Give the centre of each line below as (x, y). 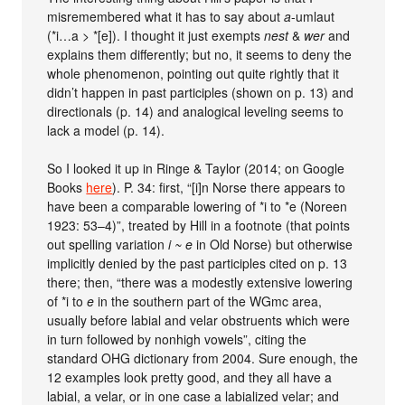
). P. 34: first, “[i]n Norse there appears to (229, 187)
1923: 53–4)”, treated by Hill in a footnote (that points (199, 225)
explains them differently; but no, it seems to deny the (200, 54)
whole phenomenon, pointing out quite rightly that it (193, 73)
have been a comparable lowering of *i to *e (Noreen (198, 206)
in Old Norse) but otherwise (273, 244)
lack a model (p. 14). (106, 130)
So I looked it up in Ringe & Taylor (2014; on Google (196, 168)
